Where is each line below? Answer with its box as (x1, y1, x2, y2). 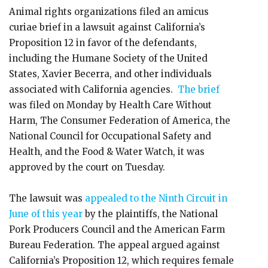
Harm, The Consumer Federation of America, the (9, 115, 230, 126)
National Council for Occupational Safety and (9, 130, 211, 142)
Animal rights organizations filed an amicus (9, 6, 209, 17)
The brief (178, 84, 220, 95)
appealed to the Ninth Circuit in (83, 193, 227, 204)
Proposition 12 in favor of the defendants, (9, 37, 197, 48)
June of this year (9, 208, 83, 220)
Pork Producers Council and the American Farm (9, 224, 225, 235)
